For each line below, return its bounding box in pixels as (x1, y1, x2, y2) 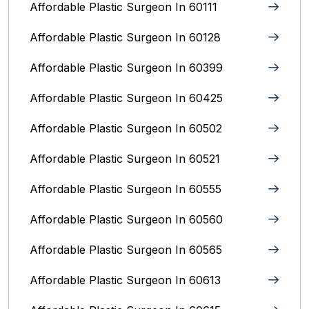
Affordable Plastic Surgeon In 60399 (30, 61, 223, 74)
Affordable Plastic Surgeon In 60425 (30, 91, 223, 105)
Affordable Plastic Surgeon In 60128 (30, 30, 221, 44)
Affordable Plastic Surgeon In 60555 (30, 182, 221, 196)
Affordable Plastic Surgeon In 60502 (30, 121, 222, 135)
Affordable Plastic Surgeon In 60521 (30, 152, 220, 166)
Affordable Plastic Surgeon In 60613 (30, 273, 221, 287)
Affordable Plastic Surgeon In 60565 (30, 243, 222, 257)
